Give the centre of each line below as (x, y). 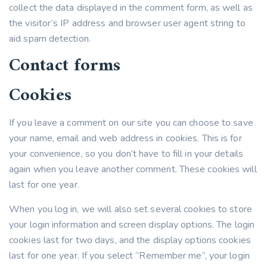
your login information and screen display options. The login (132, 225)
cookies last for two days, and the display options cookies (130, 240)
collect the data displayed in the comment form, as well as (131, 8)
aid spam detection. (50, 39)
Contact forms (65, 66)
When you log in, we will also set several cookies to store (131, 209)
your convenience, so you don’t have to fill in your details (126, 154)
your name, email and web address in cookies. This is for (125, 138)
